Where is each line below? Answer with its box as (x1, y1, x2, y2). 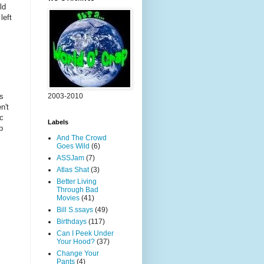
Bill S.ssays (57, 206, 93, 214)
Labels (48, 118, 68, 126)
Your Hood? (57, 237, 95, 246)
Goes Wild (57, 142, 90, 150)
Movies (57, 194, 80, 202)
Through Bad (57, 186, 98, 194)
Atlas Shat (57, 166, 89, 174)
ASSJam (57, 154, 84, 162)
